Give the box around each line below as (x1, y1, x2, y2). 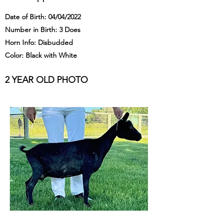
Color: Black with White (5, 51, 77, 60)
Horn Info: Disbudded (5, 38, 73, 47)
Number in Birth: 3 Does (5, 25, 80, 34)
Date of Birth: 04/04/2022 (5, 12, 81, 21)
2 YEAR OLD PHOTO (5, 74, 88, 85)
